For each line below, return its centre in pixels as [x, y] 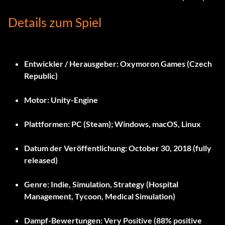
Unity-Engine [74, 100]
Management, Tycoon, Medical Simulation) [100, 196]
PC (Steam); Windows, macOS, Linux [135, 124]
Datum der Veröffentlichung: [76, 148]
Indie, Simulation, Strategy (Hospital [114, 184]
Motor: [37, 100]
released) [41, 160]
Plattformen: [47, 124]
